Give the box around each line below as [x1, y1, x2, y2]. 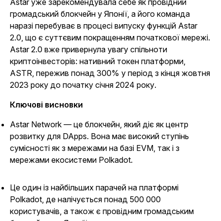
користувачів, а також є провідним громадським [10, 206, 194, 216]
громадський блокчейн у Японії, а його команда [10, 9, 190, 19]
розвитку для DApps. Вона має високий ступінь [10, 131, 189, 141]
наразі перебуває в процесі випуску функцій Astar [10, 21, 197, 31]
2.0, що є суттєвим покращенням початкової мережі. [10, 33, 210, 42]
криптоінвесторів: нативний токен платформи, [10, 56, 185, 66]
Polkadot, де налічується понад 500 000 [10, 194, 161, 204]
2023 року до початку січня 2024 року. [10, 80, 156, 90]
